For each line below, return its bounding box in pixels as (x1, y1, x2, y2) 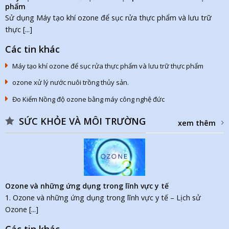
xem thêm (178, 118, 216, 128)
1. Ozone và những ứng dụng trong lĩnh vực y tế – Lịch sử (5, 192, 201, 202)
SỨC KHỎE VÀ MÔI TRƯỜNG (18, 115, 146, 128)
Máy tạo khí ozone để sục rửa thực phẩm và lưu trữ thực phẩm (12, 61, 203, 71)
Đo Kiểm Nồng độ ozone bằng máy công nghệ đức (12, 94, 165, 104)
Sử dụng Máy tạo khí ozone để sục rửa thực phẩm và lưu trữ (5, 13, 212, 23)
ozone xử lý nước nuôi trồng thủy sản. (12, 78, 129, 87)
